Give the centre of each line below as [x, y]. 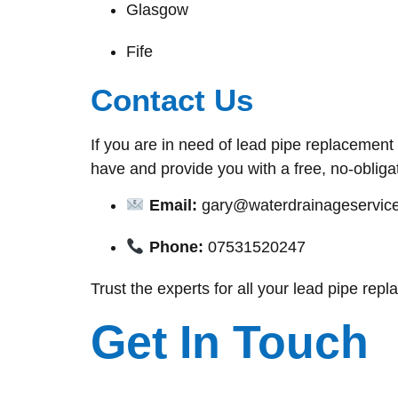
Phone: [176, 247]
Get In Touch [230, 342]
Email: [173, 206]
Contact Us [172, 99]
